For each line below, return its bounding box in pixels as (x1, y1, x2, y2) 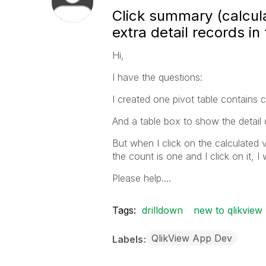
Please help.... (112, 172, 171, 184)
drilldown (141, 204, 183, 216)
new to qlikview (193, 204, 262, 216)
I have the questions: (112, 71, 202, 83)
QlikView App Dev (151, 232, 232, 244)
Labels (112, 233, 145, 245)
